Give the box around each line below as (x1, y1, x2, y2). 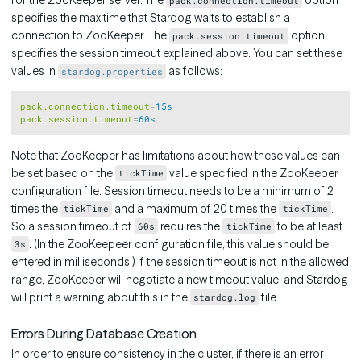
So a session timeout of (11, 218, 135, 234)
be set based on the (11, 165, 115, 180)
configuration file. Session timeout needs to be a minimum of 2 (11, 183, 334, 198)
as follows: (166, 64, 223, 79)
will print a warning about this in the (11, 289, 190, 305)
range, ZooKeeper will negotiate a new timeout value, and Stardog (11, 272, 348, 287)
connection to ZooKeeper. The (11, 28, 169, 44)
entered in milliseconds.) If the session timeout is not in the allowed (11, 254, 349, 269)
